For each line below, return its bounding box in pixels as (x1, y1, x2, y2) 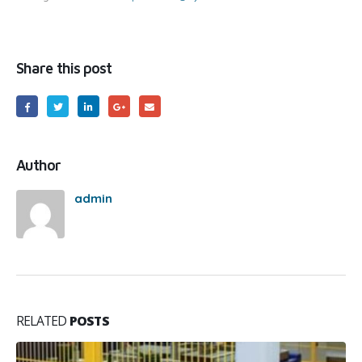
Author (16, 156, 61, 175)
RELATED (16, 311, 69, 330)
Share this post (16, 58, 112, 77)
